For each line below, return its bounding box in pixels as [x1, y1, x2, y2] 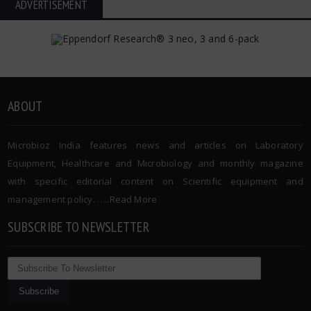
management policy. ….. [8, 193, 110, 205]
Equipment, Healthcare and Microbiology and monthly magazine [8, 157, 303, 169]
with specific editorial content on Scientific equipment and [8, 175, 303, 187]
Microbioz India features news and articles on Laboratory [8, 139, 303, 151]
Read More [109, 193, 158, 205]
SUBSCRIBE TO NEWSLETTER [8, 218, 149, 236]
